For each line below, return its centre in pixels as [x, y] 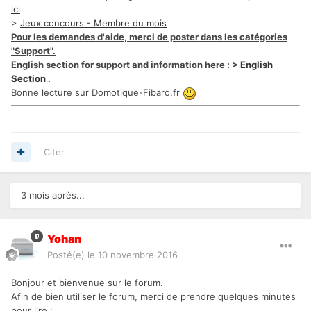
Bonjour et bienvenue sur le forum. [87, 282]
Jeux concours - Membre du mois [93, 23]
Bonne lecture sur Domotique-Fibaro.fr [97, 93]
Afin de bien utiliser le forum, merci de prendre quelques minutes [153, 296]
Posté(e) [67, 254]
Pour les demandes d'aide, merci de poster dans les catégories [149, 37]
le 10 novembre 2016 [133, 254]
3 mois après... [53, 195]
